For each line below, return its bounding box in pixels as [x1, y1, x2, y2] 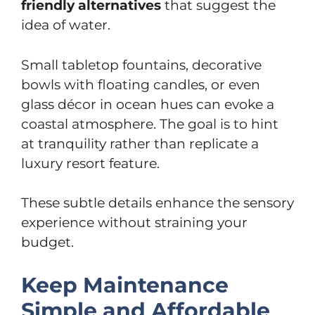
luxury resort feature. [21, 155, 160, 172]
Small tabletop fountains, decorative [21, 56, 262, 73]
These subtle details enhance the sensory [21, 195, 294, 211]
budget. [21, 234, 74, 250]
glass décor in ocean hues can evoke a [21, 96, 274, 112]
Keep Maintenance [21, 271, 229, 298]
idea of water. [21, 17, 110, 33]
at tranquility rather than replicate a [21, 135, 259, 152]
